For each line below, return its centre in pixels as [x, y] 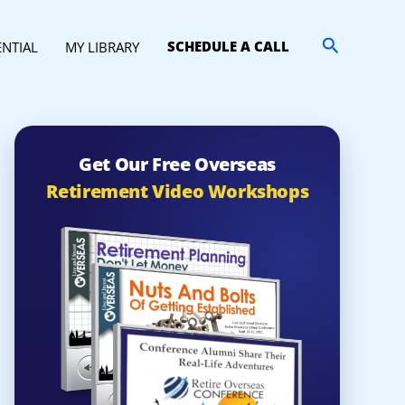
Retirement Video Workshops [177, 191]
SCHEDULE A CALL [228, 47]
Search [349, 45]
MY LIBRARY [102, 47]
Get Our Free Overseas [177, 164]
